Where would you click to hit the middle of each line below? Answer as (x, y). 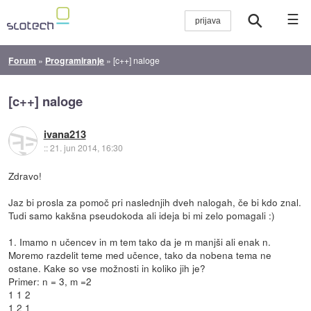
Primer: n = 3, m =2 (50, 281)
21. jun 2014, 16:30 (86, 148)
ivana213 (65, 134)
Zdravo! (25, 175)
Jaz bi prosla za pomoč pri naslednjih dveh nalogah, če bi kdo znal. (155, 202)
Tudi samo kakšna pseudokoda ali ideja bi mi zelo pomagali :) (142, 215)
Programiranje (75, 60)
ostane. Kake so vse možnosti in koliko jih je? (107, 268)
